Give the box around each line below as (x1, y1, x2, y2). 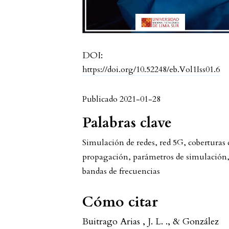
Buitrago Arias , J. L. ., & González (82, 215, 219, 228)
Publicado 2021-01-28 (82, 93, 161, 105)
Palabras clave (82, 112, 172, 132)
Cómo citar (82, 192, 158, 212)
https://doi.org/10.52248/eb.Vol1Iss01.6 (82, 63, 220, 75)
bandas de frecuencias (82, 165, 161, 177)
